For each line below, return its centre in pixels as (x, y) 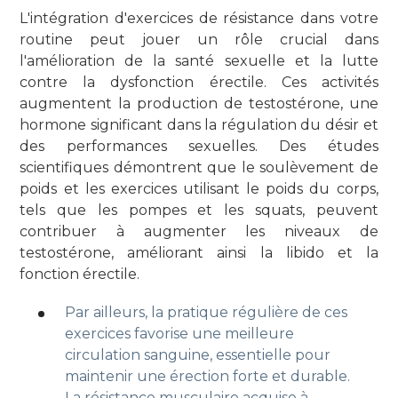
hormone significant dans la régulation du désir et (199, 125)
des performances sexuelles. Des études (199, 147)
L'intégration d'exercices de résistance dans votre (199, 19)
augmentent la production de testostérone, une (199, 104)
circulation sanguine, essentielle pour (197, 354)
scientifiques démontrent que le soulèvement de (199, 168)
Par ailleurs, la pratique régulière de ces (206, 312)
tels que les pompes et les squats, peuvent (199, 211)
